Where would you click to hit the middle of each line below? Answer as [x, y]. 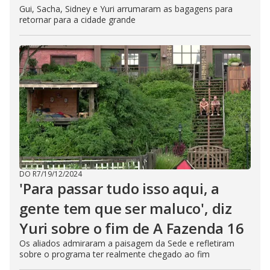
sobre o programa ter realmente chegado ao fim [115, 254]
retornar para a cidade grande [77, 20]
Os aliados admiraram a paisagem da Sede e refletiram [127, 243]
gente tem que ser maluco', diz [126, 208]
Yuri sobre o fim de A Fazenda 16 [132, 228]
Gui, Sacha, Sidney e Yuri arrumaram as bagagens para [126, 9]
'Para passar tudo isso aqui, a [119, 188]
